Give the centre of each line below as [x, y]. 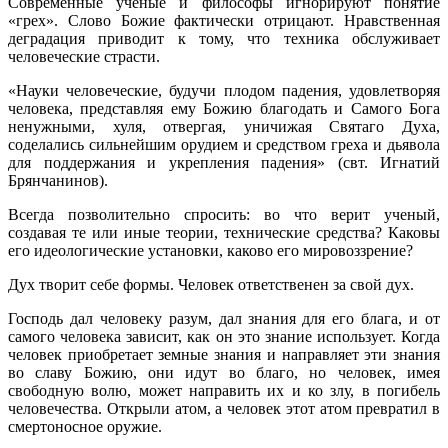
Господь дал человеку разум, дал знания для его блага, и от [224, 318]
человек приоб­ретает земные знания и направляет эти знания [224, 354]
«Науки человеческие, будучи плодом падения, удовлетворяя [224, 90]
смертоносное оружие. [85, 426]
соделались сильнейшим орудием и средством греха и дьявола [224, 144]
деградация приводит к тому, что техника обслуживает [224, 38]
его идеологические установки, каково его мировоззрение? [210, 250]
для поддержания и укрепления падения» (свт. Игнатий [224, 162]
